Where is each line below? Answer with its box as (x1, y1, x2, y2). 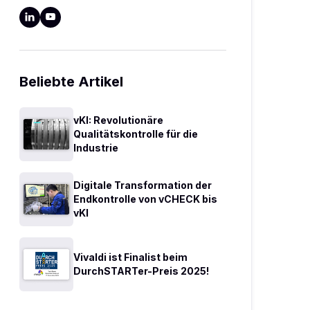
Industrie (73, 141, 118, 154)
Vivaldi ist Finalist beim (73, 250, 188, 263)
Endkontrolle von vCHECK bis (73, 192, 217, 205)
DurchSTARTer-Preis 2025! (73, 264, 209, 277)
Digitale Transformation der (73, 179, 212, 191)
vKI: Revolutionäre (73, 113, 163, 126)
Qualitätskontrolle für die (73, 127, 198, 140)
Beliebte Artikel (19, 73, 123, 90)
